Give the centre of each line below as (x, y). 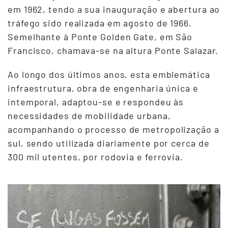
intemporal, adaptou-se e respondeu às (96, 102)
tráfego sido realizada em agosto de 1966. (100, 23)
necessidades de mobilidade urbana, (89, 116)
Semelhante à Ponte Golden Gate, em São (100, 37)
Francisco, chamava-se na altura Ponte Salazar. (113, 50)
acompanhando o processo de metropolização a (113, 129)
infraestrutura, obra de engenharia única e (103, 88)
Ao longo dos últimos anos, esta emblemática (109, 74)
